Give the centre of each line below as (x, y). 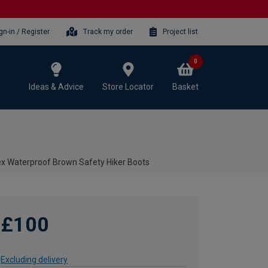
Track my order (108, 31)
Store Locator (128, 86)
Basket (185, 86)
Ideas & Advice (56, 86)
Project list (180, 31)
